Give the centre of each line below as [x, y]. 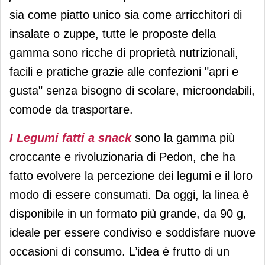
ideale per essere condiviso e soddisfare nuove [132, 232]
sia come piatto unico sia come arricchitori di [126, 14]
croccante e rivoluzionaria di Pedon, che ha [122, 156]
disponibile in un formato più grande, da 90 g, [128, 213]
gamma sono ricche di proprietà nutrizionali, [124, 52]
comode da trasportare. [71, 109]
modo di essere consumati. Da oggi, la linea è [129, 194]
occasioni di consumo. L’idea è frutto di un [119, 251]
